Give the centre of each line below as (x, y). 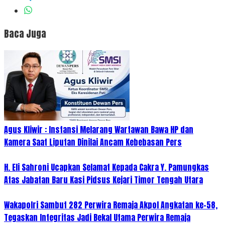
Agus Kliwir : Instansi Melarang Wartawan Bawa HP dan (99, 130)
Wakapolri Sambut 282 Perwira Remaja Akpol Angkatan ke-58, (111, 205)
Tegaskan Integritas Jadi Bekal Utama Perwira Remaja (97, 218)
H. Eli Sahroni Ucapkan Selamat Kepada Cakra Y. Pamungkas (106, 167)
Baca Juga (25, 33)
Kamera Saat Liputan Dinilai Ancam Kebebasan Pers (93, 142)
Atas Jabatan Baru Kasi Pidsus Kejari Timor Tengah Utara (103, 180)
